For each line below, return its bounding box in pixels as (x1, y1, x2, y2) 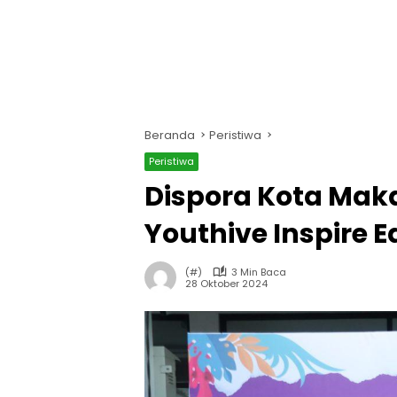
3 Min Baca (231, 264, 286, 279)
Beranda (144, 126, 195, 144)
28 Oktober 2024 (185, 276, 268, 292)
